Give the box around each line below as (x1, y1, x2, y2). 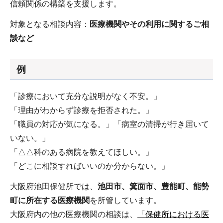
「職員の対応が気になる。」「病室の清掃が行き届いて (10, 120, 209, 129)
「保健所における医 (137, 210, 209, 219)
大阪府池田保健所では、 (10, 182, 98, 191)
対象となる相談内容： (10, 19, 90, 28)
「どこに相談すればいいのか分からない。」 (10, 162, 169, 171)
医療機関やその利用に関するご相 (90, 19, 209, 28)
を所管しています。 (90, 196, 161, 205)
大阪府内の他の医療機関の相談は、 (10, 210, 137, 219)
